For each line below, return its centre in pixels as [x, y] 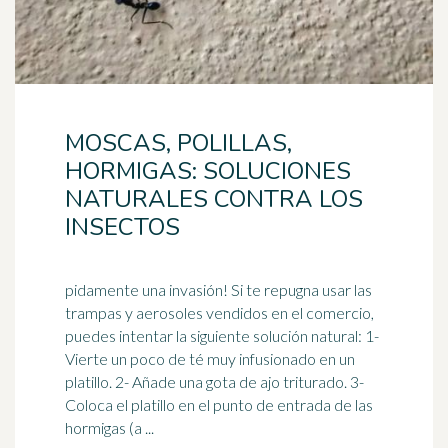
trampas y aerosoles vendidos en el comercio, [219, 312]
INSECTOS [122, 227]
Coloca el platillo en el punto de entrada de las [219, 404]
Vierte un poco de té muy [152, 358]
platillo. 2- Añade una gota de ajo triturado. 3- [214, 381]
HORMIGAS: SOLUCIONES [208, 171]
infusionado [277, 358]
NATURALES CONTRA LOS [214, 199]
